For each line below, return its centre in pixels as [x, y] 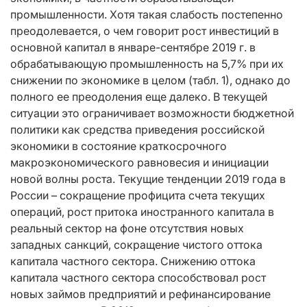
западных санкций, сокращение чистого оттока [136, 244]
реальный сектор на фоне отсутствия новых [127, 228]
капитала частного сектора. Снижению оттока [133, 261]
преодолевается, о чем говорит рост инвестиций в [145, 30]
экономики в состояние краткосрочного [119, 146]
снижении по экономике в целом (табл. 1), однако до [150, 80]
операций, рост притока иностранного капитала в [142, 211]
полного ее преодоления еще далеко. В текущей [139, 96]
